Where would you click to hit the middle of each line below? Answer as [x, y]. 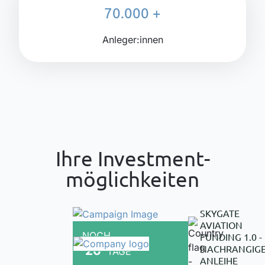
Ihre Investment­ [132, 158]
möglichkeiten [132, 179]
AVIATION [221, 224]
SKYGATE [219, 213]
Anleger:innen [132, 39]
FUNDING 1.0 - [231, 236]
